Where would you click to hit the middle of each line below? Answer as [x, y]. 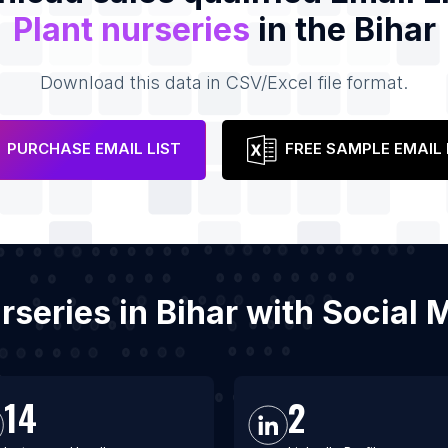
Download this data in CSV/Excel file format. [223, 82]
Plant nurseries [131, 29]
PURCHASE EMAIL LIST [93, 149]
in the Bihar [342, 29]
